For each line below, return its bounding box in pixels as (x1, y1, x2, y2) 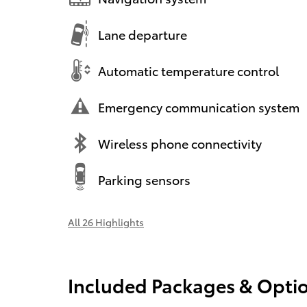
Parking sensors (98, 170, 191, 188)
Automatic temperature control (98, 61, 279, 79)
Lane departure (98, 25, 187, 42)
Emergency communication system (98, 97, 299, 115)
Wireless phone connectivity (98, 134, 262, 151)
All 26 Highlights (68, 215, 144, 230)
